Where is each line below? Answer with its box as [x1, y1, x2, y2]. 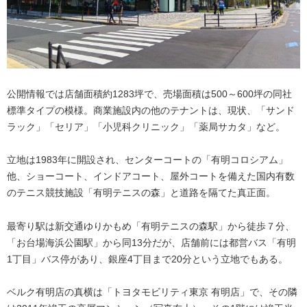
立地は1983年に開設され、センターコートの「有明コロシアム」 [7, 154, 288, 166]
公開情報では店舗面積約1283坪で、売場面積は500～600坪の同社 [7, 88, 292, 99]
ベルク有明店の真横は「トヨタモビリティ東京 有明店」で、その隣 [7, 286, 297, 298]
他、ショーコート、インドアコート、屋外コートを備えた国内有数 [7, 171, 295, 182]
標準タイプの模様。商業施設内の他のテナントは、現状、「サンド [7, 104, 295, 116]
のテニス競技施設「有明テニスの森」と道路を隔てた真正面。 [7, 187, 275, 199]
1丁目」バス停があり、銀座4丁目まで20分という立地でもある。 [7, 253, 288, 265]
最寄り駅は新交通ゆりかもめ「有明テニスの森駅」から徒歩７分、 [7, 220, 295, 232]
